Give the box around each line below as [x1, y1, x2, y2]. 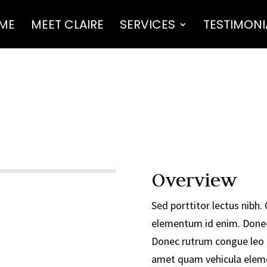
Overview [151, 167, 237, 193]
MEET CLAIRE [30, 16, 104, 33]
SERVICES [119, 16, 175, 33]
